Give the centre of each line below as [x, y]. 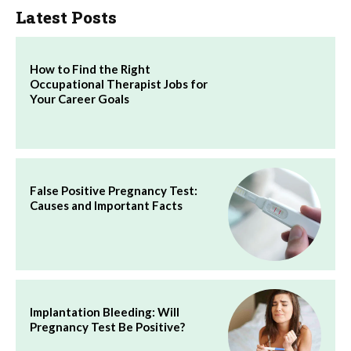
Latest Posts [66, 17]
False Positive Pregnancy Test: [114, 190]
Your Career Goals [80, 98]
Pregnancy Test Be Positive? [107, 327]
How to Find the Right [90, 69]
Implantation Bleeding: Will [105, 312]
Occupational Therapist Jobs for [119, 83]
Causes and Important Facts [106, 205]
